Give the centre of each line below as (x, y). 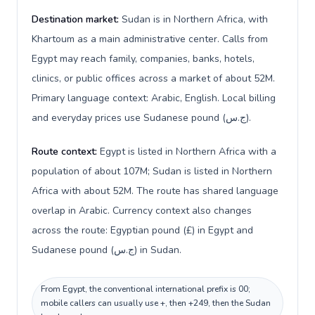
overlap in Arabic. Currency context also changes (142, 211)
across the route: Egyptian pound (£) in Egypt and (142, 230)
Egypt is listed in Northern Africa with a (188, 152)
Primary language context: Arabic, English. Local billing (154, 98)
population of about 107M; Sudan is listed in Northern (152, 171)
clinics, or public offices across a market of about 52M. (153, 78)
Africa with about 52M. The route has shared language (155, 191)
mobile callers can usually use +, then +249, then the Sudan (156, 303)
